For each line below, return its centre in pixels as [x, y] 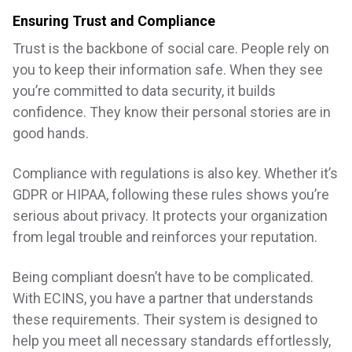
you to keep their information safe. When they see [168, 70]
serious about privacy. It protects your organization [170, 216]
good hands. [51, 134]
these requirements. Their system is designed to [165, 320]
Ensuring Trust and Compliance [114, 21]
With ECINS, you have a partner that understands [163, 299]
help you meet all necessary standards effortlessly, [172, 341]
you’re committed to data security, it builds [144, 91]
